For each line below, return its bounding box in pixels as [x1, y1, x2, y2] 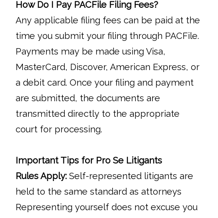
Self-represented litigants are [67, 171, 193, 181]
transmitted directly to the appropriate [16, 109, 180, 119]
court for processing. [16, 124, 102, 134]
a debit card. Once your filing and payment [16, 77, 194, 88]
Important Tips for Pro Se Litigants [16, 155, 162, 165]
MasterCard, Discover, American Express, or [16, 62, 200, 72]
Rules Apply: [16, 171, 67, 181]
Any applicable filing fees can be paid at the [16, 15, 200, 25]
